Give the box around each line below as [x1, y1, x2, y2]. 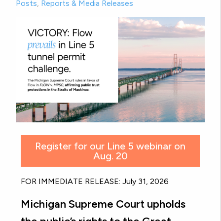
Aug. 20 [93, 150, 128, 162]
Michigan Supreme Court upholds [21, 197, 185, 211]
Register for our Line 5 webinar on [35, 140, 185, 152]
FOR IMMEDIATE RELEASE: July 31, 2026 [21, 177, 169, 186]
